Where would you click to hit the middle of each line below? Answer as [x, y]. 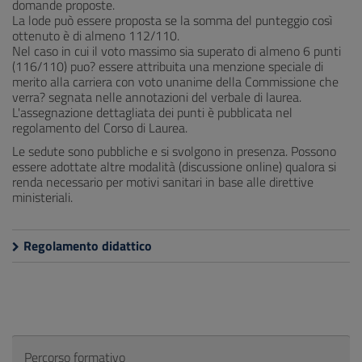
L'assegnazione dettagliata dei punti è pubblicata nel [152, 112]
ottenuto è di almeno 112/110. [96, 36]
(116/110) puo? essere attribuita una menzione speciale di [168, 66]
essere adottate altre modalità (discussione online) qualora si [174, 166]
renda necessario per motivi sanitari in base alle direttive [163, 182]
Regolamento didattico [88, 246]
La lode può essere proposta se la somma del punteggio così [172, 20]
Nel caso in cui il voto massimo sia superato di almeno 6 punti [177, 51]
